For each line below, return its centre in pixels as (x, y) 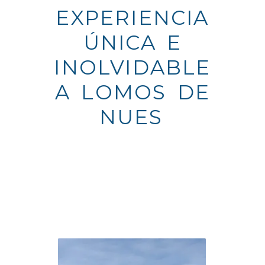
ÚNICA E (132, 43)
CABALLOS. (131, 142)
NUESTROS (132, 117)
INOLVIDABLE (132, 67)
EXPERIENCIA (132, 18)
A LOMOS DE (132, 92)
